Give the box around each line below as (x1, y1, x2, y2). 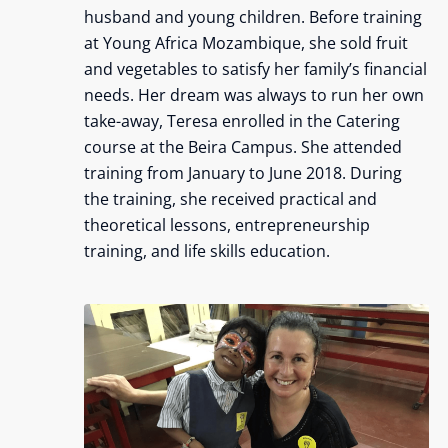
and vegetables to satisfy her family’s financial (83, 58, 427, 81)
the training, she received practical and (83, 188, 377, 211)
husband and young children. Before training (83, 6, 422, 29)
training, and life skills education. (83, 240, 330, 263)
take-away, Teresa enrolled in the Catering (83, 110, 400, 133)
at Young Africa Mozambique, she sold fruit (83, 32, 408, 55)
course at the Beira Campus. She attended (83, 136, 402, 159)
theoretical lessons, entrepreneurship (83, 214, 370, 237)
